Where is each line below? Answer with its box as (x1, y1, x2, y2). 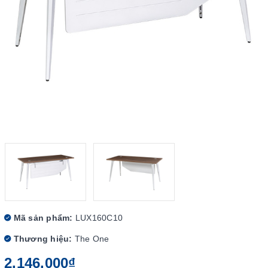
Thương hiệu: (11, 234, 72, 243)
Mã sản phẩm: (11, 213, 73, 223)
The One (74, 234, 109, 243)
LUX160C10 (75, 213, 123, 223)
